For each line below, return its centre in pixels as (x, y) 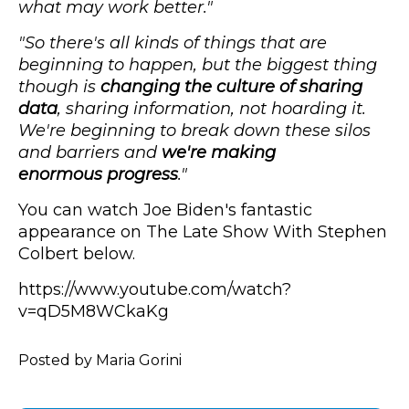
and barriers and (90, 153)
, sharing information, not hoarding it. (212, 109)
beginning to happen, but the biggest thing (198, 65)
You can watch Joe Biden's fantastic (165, 210)
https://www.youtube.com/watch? (155, 290)
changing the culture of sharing (231, 87)
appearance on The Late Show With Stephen (203, 232)
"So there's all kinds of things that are (173, 43)
